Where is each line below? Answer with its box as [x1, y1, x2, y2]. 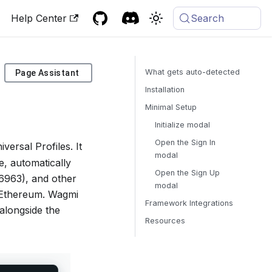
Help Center [11, 12, 67, 24]
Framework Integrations [145, 199, 234, 208]
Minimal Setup [145, 103, 197, 112]
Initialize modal [155, 120, 211, 129]
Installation [145, 85, 185, 94]
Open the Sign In [155, 138, 216, 147]
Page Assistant [15, 68, 80, 78]
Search [190, 12, 224, 24]
